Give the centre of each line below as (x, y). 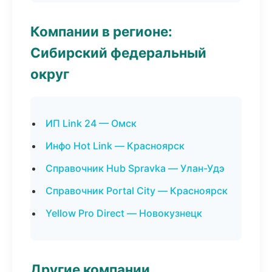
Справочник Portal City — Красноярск (137, 191)
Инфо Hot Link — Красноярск (115, 146)
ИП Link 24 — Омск (91, 123)
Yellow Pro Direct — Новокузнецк (124, 213)
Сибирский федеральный (118, 53)
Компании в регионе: (101, 31)
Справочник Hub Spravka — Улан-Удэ (135, 168)
